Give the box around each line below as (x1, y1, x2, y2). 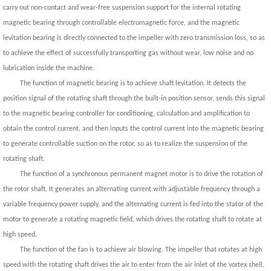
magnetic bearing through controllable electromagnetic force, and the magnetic (2, 19, 240, 27)
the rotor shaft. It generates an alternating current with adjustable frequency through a (2, 186, 260, 193)
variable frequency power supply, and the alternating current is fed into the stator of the (2, 201, 263, 208)
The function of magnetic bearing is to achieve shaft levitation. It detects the (19, 80, 246, 87)
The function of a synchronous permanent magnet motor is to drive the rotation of (19, 171, 263, 178)
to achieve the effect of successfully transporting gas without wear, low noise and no (2, 50, 253, 57)
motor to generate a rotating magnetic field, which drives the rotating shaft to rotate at (2, 216, 262, 223)
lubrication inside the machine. (2, 65, 94, 72)
